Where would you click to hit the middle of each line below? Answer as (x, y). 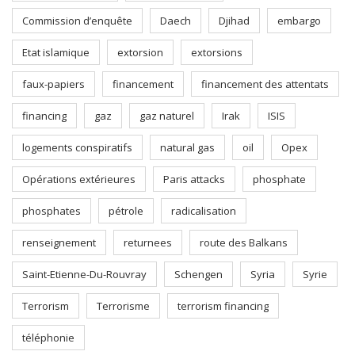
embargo (299, 21)
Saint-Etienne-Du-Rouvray (84, 274)
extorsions (217, 52)
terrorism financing (223, 306)
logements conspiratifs (77, 147)
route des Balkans (244, 242)
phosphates (52, 211)
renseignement (59, 242)
